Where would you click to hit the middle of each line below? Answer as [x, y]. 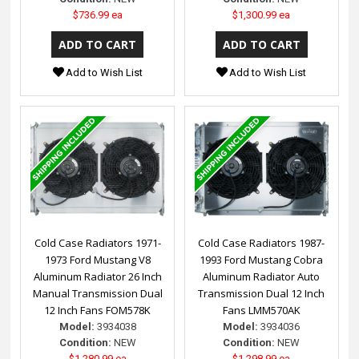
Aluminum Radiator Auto [262, 277]
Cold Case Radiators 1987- [262, 243]
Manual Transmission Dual [97, 294]
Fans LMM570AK [261, 311]
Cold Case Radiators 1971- [97, 243]
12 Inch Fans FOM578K [98, 311]
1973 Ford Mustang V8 [97, 260]
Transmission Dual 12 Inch [262, 294]
